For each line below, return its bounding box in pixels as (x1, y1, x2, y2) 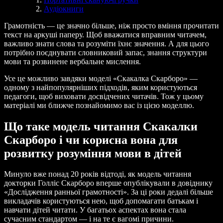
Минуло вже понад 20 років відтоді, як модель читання (4, 170, 191, 179)
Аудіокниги (44, 4, 84, 13)
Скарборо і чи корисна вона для (4, 133, 178, 146)
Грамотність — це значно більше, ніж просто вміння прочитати (4, 21, 219, 30)
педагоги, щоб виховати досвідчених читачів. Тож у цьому (4, 92, 204, 101)
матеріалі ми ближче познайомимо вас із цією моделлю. (4, 101, 194, 110)
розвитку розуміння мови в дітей (4, 146, 182, 160)
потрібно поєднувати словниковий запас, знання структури (4, 48, 207, 57)
